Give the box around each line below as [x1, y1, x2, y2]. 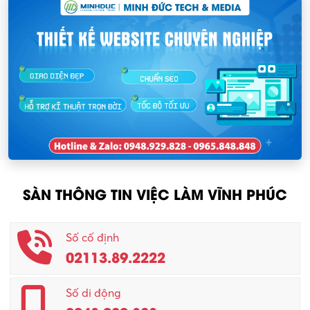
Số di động [66, 286, 122, 300]
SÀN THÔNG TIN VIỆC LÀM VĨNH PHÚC [23, 183, 287, 203]
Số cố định [66, 231, 120, 244]
